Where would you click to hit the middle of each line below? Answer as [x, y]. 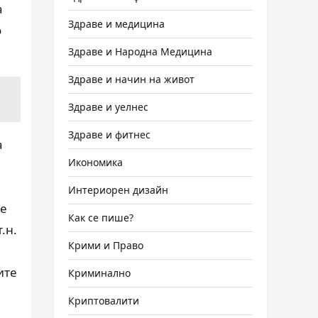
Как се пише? [101, 218]
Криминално [99, 273]
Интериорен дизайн [118, 190]
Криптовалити [104, 301]
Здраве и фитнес [109, 135]
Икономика [95, 162]
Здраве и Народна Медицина [140, 51]
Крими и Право [106, 245]
